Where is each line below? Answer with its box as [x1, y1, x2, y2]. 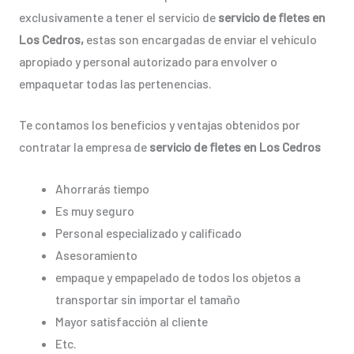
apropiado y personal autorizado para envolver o [18, 53, 277, 69]
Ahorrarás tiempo [55, 181, 150, 197]
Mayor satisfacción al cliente [55, 314, 209, 330]
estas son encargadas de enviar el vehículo [83, 31, 317, 47]
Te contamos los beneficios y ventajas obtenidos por [18, 117, 300, 133]
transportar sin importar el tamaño [55, 292, 241, 307]
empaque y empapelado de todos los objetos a [55, 269, 301, 285]
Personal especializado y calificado [55, 225, 243, 241]
